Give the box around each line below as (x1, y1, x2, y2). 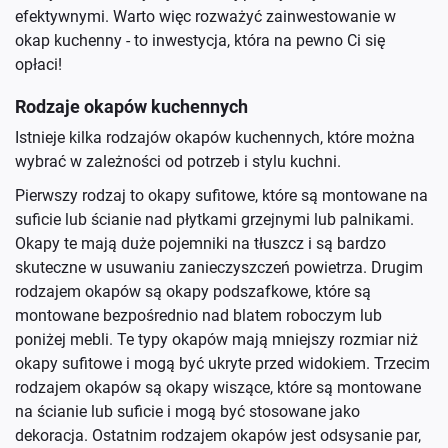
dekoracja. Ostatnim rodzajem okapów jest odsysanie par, (15, 426, 421, 445)
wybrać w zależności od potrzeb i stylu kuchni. (15, 152, 341, 171)
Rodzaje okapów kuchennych (15, 96, 248, 117)
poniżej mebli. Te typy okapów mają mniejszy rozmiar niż (15, 330, 418, 349)
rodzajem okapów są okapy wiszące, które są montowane (15, 378, 421, 397)
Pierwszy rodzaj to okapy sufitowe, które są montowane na (15, 186, 428, 205)
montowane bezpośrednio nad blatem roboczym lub (15, 306, 382, 325)
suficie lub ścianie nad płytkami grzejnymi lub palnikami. (15, 210, 414, 229)
